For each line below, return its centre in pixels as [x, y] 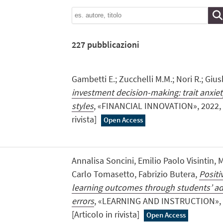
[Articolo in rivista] [106, 215]
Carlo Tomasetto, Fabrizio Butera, [135, 174]
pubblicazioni [112, 44]
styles [82, 106]
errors [83, 201]
